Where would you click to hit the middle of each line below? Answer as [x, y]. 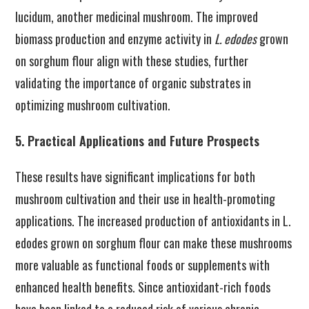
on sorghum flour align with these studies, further [132, 61]
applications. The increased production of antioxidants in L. [153, 221]
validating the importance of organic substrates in [133, 83]
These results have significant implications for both [136, 177]
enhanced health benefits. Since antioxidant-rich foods [143, 287]
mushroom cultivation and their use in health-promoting [146, 199]
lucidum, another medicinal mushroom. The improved [137, 17]
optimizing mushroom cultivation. [93, 105]
